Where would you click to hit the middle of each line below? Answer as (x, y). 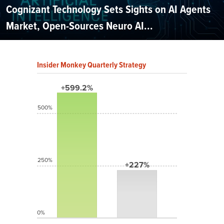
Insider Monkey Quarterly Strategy (91, 65)
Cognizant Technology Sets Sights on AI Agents (108, 9)
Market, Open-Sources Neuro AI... (79, 26)
